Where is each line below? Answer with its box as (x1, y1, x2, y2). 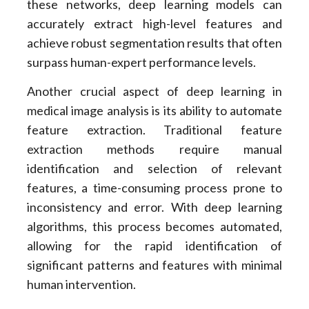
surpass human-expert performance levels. (26, 54, 256, 70)
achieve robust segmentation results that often (26, 34, 283, 50)
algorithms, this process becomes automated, (26, 219, 283, 235)
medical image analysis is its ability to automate (26, 103, 283, 119)
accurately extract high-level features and (26, 15, 283, 31)
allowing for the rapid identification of (26, 238, 283, 254)
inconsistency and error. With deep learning (26, 199, 283, 215)
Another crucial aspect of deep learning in (26, 83, 283, 99)
